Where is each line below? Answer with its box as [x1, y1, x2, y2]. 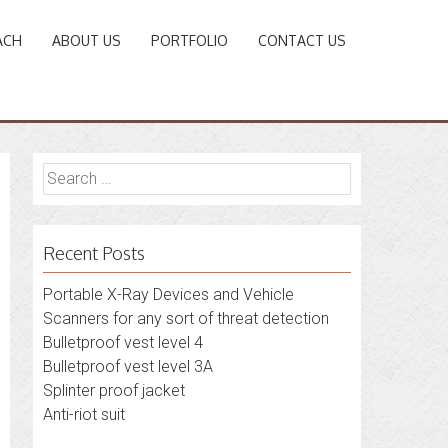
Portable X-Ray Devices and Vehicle [43, 285, 295, 304]
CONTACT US [258, 32, 346, 49]
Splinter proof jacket [43, 381, 186, 400]
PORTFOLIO [151, 32, 228, 49]
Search [43, 165, 94, 184]
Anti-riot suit [43, 405, 126, 424]
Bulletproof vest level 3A [43, 357, 214, 376]
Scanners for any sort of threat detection [43, 309, 330, 328]
